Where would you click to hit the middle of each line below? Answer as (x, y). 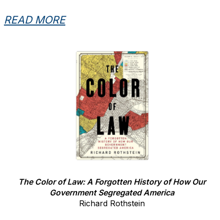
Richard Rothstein (112, 203)
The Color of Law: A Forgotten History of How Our (112, 181)
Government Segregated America (112, 192)
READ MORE (35, 20)
